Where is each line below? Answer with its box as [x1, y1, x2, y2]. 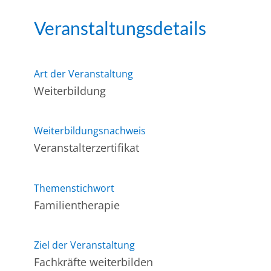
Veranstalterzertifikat [34, 140, 140, 155]
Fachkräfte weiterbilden [34, 255, 154, 269]
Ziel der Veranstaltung [34, 238, 135, 252]
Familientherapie [34, 197, 120, 212]
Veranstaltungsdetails [34, 16, 207, 39]
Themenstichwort [34, 181, 115, 195]
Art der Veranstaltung [34, 67, 134, 80]
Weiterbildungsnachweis [34, 124, 146, 137]
